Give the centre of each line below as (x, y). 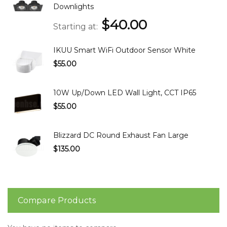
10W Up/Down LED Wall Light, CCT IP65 (125, 93)
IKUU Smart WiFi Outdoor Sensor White (124, 50)
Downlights (73, 7)
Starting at (75, 26)
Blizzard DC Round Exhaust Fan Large (121, 136)
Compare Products (57, 201)
